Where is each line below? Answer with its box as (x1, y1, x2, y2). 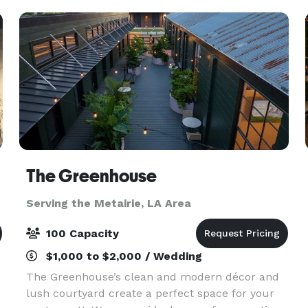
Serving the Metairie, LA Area (25, 197, 191, 210)
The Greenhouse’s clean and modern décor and (25, 270, 279, 283)
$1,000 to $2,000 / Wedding (42, 250, 202, 263)
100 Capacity (42, 227, 119, 240)
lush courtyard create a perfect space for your (25, 287, 274, 300)
